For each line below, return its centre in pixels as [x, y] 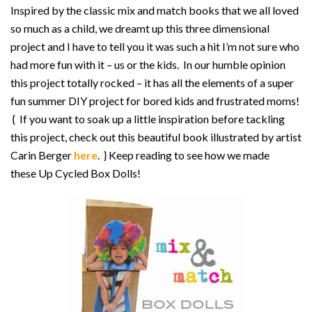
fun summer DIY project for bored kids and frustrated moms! [155, 101]
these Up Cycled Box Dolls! [76, 173]
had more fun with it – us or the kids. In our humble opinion [148, 64]
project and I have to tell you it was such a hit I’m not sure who [155, 46]
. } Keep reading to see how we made [184, 155]
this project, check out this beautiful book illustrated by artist [156, 137]
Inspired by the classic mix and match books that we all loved [155, 10]
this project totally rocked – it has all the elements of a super [152, 83]
